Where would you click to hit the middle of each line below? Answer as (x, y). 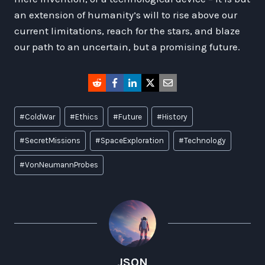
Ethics (87, 117)
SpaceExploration (132, 141)
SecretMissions (53, 141)
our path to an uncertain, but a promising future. (127, 46)
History (175, 117)
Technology (205, 141)
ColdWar (40, 117)
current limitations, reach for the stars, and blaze (127, 30)
